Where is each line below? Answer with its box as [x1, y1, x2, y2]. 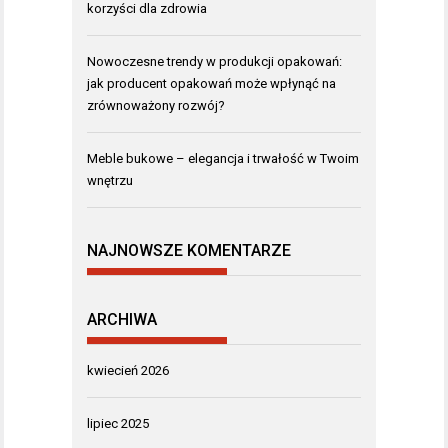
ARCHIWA [87, 309, 157, 329]
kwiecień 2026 [87, 362, 169, 378]
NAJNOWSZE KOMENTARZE [87, 241, 291, 261]
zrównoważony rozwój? [87, 97, 225, 113]
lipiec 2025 [87, 415, 149, 431]
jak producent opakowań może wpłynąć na [87, 75, 336, 91]
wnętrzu [87, 172, 133, 188]
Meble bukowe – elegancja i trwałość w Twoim [87, 150, 359, 166]
